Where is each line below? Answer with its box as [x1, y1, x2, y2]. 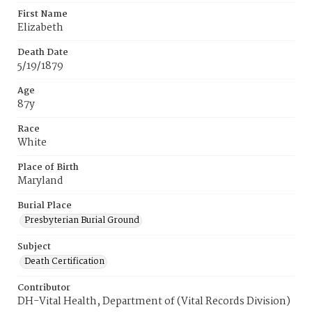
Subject [17, 240, 51, 254]
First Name [17, 7, 68, 22]
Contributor [17, 281, 70, 295]
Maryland [17, 173, 63, 189]
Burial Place [17, 198, 72, 213]
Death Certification [24, 254, 104, 269]
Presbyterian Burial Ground [24, 213, 139, 228]
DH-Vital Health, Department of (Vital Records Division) [17, 293, 290, 310]
